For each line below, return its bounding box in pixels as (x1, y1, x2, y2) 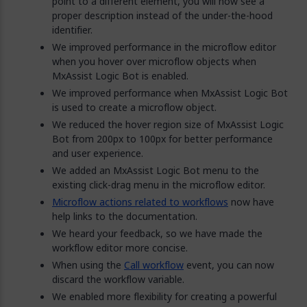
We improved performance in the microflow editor (52, 40, 276, 54)
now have (228, 195, 274, 209)
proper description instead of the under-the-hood (52, 8, 273, 23)
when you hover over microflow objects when (52, 54, 256, 69)
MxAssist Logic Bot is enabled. (52, 69, 188, 83)
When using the (52, 258, 124, 272)
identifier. (52, 23, 93, 37)
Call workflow (124, 258, 184, 272)
